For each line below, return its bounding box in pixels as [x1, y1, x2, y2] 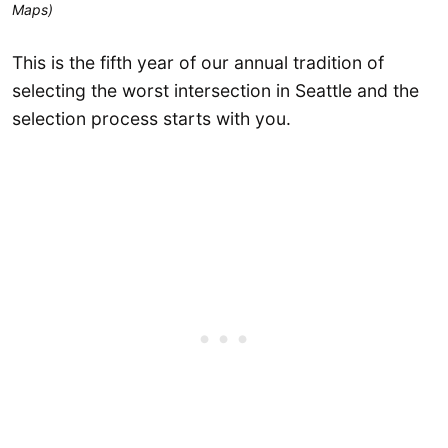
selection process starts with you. [12, 107, 291, 129]
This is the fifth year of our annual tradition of [12, 51, 384, 73]
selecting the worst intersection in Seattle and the [12, 79, 419, 101]
